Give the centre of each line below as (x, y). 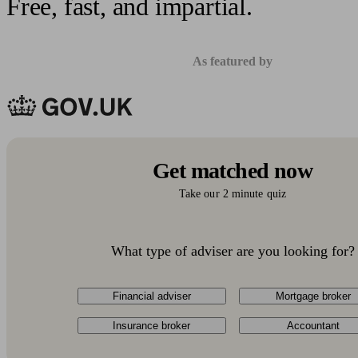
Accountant (314, 326)
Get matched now (233, 171)
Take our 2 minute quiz (233, 194)
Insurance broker (152, 326)
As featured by (233, 61)
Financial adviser (151, 296)
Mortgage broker (314, 296)
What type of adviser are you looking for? (233, 251)
